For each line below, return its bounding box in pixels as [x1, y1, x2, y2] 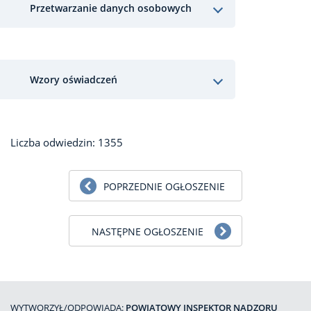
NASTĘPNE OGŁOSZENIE [91, 225, 203, 238]
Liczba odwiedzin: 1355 [10, 135, 123, 149]
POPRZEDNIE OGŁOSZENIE [103, 180, 225, 193]
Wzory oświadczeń [30, 72, 117, 86]
